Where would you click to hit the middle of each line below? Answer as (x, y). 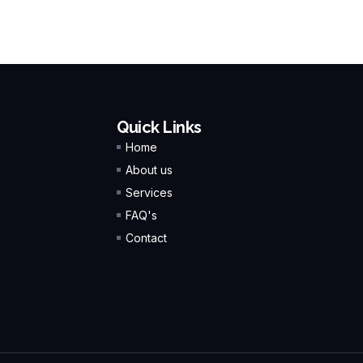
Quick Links (159, 127)
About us (149, 169)
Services (149, 192)
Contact (147, 237)
